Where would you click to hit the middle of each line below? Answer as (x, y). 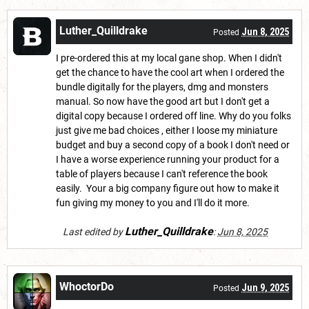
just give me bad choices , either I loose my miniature (167, 130)
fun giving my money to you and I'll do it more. (154, 202)
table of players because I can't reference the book (162, 173)
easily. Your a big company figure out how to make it (168, 188)
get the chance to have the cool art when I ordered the (170, 72)
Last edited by (94, 231)
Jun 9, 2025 (265, 287)
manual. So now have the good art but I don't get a (163, 101)
